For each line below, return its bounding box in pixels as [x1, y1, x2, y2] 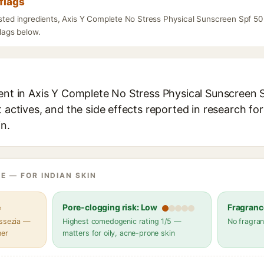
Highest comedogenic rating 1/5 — [62, 217, 181, 226]
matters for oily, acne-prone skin [62, 229, 175, 237]
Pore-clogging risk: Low [62, 202, 158, 212]
